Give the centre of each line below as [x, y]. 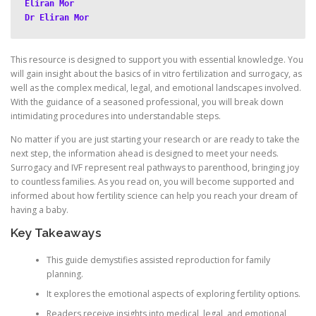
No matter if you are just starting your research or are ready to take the [155, 140]
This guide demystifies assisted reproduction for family [158, 260]
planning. [65, 274]
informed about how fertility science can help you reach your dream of [154, 196]
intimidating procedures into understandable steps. [116, 116]
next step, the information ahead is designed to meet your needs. [145, 154]
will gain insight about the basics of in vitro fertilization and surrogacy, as [156, 74]
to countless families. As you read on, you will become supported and [152, 182]
